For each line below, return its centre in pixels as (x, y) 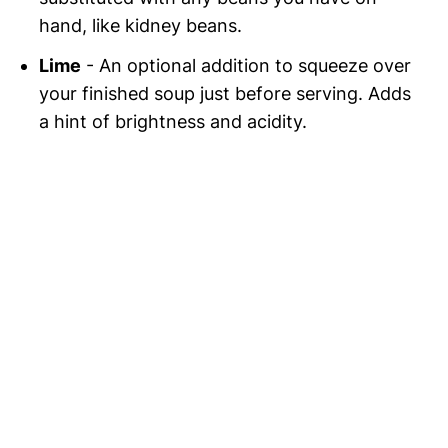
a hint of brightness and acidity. (173, 121)
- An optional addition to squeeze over (246, 65)
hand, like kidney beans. (141, 25)
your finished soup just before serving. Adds (225, 93)
